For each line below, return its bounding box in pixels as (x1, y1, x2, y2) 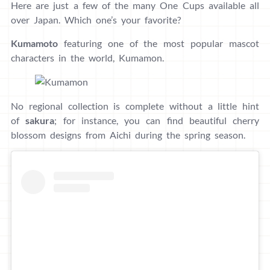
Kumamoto (11, 37, 58, 49)
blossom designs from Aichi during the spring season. (11, 128, 245, 140)
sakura (25, 114, 55, 126)
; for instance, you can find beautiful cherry (54, 114, 259, 126)
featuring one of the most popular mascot (58, 37, 259, 49)
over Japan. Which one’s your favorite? (11, 13, 181, 25)
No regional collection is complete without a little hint (11, 99, 259, 111)
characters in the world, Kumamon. (11, 51, 164, 63)
